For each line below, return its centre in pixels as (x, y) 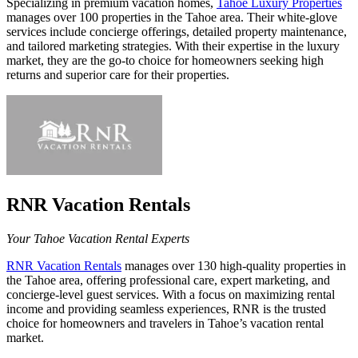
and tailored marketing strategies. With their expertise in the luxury (173, 46)
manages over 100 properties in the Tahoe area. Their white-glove (172, 18)
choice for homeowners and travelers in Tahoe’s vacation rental (165, 323)
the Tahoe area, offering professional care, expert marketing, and (168, 280)
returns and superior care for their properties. (118, 75)
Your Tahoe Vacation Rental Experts (98, 238)
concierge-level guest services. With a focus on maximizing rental (171, 294)
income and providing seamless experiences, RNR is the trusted (166, 308)
